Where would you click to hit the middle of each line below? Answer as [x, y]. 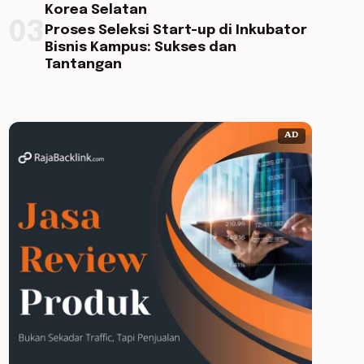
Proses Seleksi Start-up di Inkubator [175, 30]
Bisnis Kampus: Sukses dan [140, 48]
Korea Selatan [95, 10]
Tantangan [83, 65]
